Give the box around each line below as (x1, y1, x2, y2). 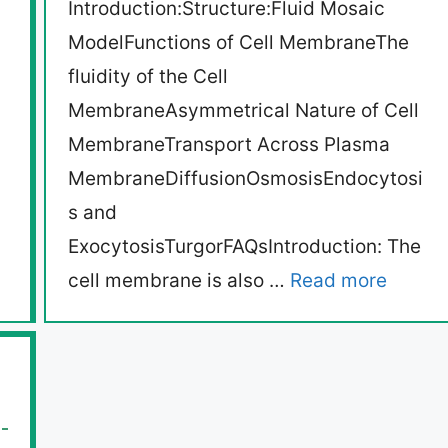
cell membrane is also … (68, 269, 290, 293)
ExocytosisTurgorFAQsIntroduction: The (68, 235, 421, 259)
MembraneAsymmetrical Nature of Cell (68, 99, 419, 123)
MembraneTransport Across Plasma (68, 133, 390, 157)
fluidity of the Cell (68, 65, 228, 89)
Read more (290, 269, 387, 293)
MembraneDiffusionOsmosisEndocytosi (68, 167, 423, 191)
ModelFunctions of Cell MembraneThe (68, 31, 409, 55)
